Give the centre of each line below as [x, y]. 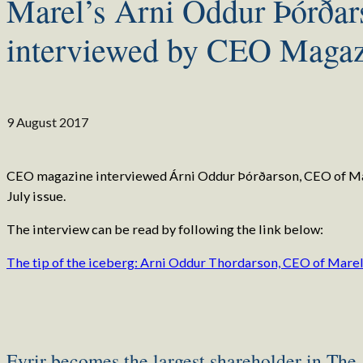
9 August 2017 [47, 122]
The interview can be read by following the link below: [165, 228]
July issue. [36, 195]
